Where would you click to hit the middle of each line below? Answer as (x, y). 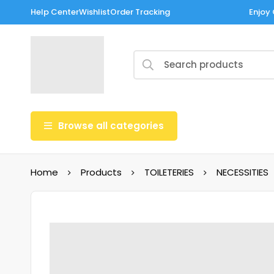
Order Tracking (140, 12)
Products (101, 172)
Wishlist (94, 12)
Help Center (55, 12)
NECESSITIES (243, 172)
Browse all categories (111, 125)
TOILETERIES (169, 172)
